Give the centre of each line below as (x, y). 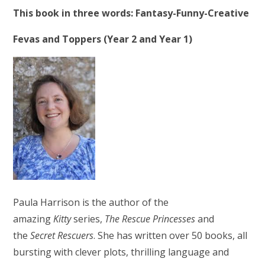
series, (88, 219)
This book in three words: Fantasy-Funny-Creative (131, 13)
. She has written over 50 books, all (171, 235)
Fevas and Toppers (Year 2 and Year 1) (103, 39)
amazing (32, 219)
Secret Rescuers (62, 235)
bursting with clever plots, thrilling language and (121, 252)
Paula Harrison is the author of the (91, 202)
